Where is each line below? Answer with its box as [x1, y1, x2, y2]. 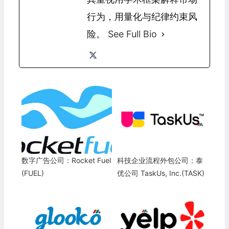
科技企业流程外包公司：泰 [117, 156, 203, 165]
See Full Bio [107, 29, 157, 40]
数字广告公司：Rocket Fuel [21, 156, 111, 165]
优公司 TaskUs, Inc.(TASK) [117, 169, 204, 178]
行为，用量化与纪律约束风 [86, 11, 197, 22]
